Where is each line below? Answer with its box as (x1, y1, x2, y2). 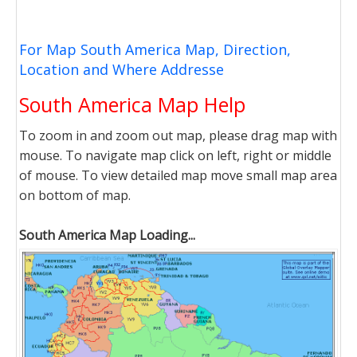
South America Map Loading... (19, 226, 195, 244)
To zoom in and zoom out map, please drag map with (19, 127, 337, 144)
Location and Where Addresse (19, 60, 224, 79)
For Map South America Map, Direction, (19, 40, 291, 59)
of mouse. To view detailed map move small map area (19, 167, 337, 184)
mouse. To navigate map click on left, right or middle (19, 147, 331, 164)
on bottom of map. (19, 186, 131, 204)
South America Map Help (19, 91, 245, 118)
